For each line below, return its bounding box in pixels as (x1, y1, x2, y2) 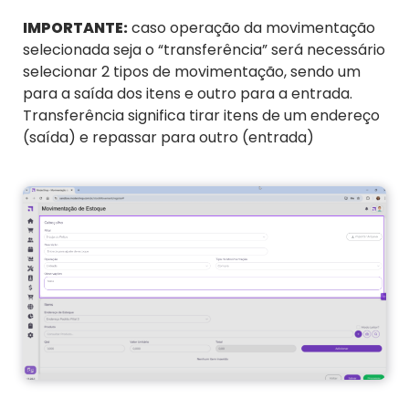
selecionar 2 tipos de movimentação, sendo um (23, 61, 361, 83)
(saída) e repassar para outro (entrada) (23, 127, 314, 149)
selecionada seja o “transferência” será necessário (23, 39, 385, 61)
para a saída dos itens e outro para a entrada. (23, 83, 352, 105)
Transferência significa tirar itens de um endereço (23, 105, 380, 127)
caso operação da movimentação (128, 17, 375, 39)
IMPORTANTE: (23, 17, 128, 39)
